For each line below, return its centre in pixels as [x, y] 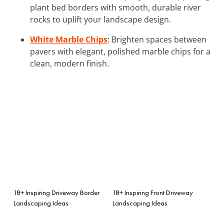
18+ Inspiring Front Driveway [153, 192]
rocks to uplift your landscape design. [100, 19]
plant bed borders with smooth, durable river [115, 7]
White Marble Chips [69, 39]
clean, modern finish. [69, 63]
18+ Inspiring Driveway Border [56, 192]
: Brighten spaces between [157, 39]
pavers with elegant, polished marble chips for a [120, 51]
